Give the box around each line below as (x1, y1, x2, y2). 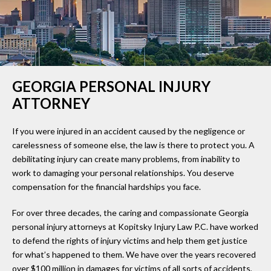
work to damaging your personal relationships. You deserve (12, 167, 234, 178)
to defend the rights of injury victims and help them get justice (12, 235, 247, 246)
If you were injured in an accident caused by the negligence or (12, 125, 245, 136)
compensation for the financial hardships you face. (12, 181, 201, 192)
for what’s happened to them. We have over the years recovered (12, 249, 256, 260)
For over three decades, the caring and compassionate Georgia (12, 207, 249, 218)
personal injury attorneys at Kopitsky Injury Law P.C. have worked (12, 221, 258, 232)
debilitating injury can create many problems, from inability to (12, 153, 240, 164)
